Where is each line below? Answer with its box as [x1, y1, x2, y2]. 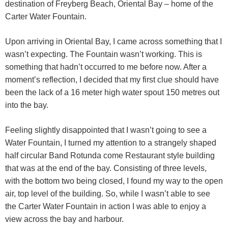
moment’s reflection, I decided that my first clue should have [5, 75, 219, 84]
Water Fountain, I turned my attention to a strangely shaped [5, 138, 216, 148]
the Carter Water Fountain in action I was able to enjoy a [5, 202, 206, 211]
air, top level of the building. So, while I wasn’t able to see [5, 189, 210, 198]
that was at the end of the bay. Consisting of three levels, [5, 164, 207, 173]
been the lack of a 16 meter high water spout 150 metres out [5, 88, 219, 97]
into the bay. [5, 101, 50, 110]
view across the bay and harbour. [5, 215, 124, 224]
